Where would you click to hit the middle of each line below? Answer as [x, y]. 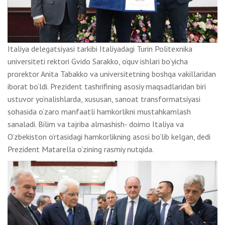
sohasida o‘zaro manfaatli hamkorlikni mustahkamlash [99, 112]
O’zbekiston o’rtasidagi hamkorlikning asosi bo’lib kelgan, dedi [109, 137]
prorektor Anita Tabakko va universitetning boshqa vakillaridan [112, 74]
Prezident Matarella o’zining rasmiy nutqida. [81, 149]
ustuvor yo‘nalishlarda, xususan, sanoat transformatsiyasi [104, 99]
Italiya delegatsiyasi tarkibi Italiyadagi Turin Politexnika [100, 49]
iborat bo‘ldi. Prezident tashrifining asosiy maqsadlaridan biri [107, 87]
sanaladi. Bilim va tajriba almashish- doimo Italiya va [96, 124]
